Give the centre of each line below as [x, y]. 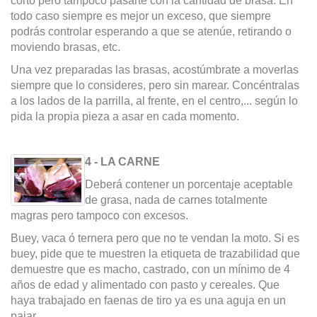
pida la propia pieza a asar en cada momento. [125, 117]
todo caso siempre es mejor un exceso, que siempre [141, 16]
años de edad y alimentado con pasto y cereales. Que [145, 285]
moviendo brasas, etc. [65, 47]
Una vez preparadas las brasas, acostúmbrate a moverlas [155, 70]
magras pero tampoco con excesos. [99, 216]
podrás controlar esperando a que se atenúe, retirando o [151, 32]
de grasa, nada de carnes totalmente [176, 200]
